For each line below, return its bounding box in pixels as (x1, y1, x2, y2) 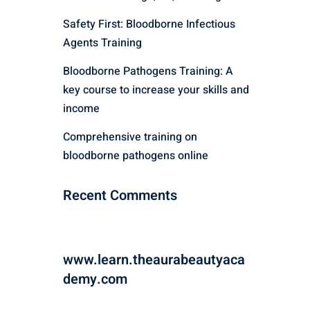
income (63, 100, 100, 117)
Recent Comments (63, 185, 177, 206)
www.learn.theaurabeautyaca (63, 250, 245, 270)
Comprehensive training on (63, 129, 197, 145)
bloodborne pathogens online (63, 147, 208, 164)
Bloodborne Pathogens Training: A (63, 63, 233, 80)
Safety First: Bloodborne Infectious (63, 16, 235, 33)
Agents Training (63, 35, 142, 51)
